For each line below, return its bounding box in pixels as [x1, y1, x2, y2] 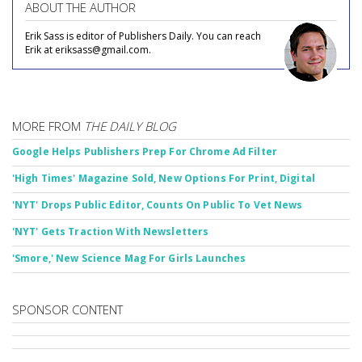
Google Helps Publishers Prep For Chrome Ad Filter [12, 145, 277, 158]
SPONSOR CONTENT [12, 301, 123, 318]
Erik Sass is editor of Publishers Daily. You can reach [25, 29, 261, 43]
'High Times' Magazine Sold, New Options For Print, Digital [12, 171, 315, 185]
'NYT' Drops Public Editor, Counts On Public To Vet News [12, 198, 303, 212]
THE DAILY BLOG [84, 118, 176, 134]
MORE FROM [12, 118, 84, 134]
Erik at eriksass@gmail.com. [25, 43, 151, 57]
